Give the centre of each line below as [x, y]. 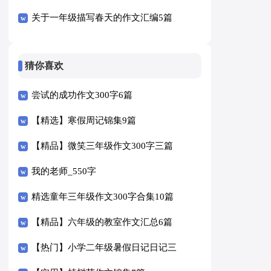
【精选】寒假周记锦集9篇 [84, 121]
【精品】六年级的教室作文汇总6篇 [102, 222]
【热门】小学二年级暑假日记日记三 [104, 248]
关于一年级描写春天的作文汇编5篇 [102, 17]
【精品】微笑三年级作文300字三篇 [103, 146]
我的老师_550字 [64, 171]
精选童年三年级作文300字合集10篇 [103, 197]
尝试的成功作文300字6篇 [82, 95]
